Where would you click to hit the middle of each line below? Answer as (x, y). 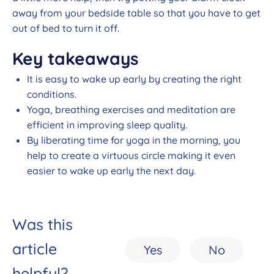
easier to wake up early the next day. (113, 171)
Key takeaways (76, 59)
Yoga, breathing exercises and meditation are (131, 110)
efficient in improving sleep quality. (107, 125)
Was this (43, 224)
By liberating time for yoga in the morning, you (134, 140)
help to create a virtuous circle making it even (131, 156)
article (35, 249)
